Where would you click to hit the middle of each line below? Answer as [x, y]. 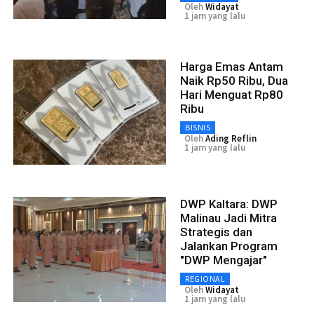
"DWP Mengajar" [224, 260]
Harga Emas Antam [232, 66]
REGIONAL [205, 278]
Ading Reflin [231, 138]
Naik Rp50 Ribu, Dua [234, 80]
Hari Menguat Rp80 [232, 94]
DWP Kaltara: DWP [229, 204]
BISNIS [198, 127]
